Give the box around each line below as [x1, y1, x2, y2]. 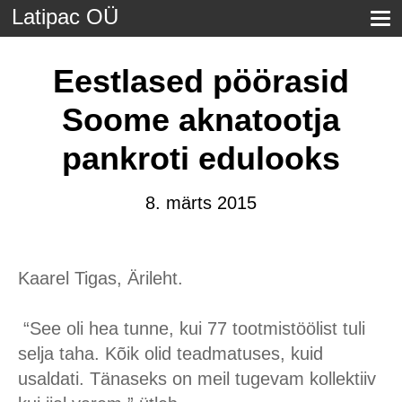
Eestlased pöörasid [53, 62, 349, 100]
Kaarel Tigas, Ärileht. [18, 268, 183, 288]
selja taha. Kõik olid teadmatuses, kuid [18, 344, 323, 363]
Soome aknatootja [62, 100, 340, 138]
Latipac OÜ [12, 4, 118, 29]
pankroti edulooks [62, 139, 340, 177]
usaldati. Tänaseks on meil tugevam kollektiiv [18, 369, 376, 389]
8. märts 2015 [145, 192, 257, 213]
